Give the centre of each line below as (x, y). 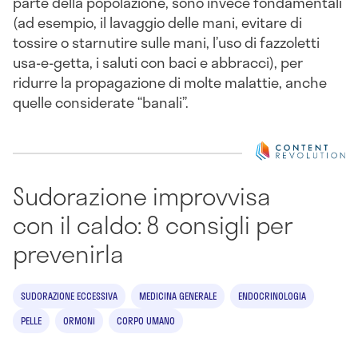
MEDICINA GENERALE (178, 296)
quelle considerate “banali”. (101, 102)
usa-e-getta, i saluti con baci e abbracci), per (158, 62)
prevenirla (68, 254)
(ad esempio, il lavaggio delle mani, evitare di (157, 22)
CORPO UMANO (146, 321)
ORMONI (79, 321)
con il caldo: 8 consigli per (153, 225)
